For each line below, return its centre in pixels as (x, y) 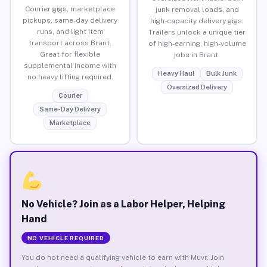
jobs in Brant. (197, 55)
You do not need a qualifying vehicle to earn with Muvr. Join (122, 257)
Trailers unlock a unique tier (197, 32)
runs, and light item (70, 31)
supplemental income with (70, 65)
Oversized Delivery (197, 87)
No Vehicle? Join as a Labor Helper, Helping (123, 204)
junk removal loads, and (197, 9)
